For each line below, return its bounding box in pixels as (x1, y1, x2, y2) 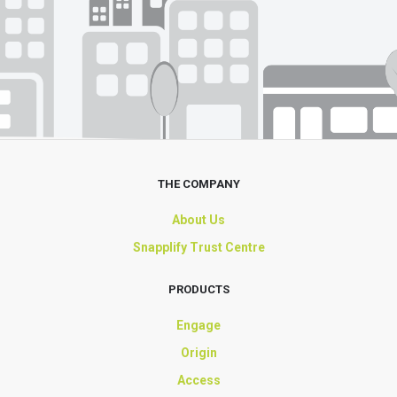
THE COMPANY (157, 177, 240, 191)
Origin (180, 346, 217, 360)
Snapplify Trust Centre (132, 240, 265, 254)
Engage (176, 318, 221, 332)
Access (176, 373, 221, 387)
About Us (172, 213, 225, 227)
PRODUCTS (167, 283, 230, 296)
